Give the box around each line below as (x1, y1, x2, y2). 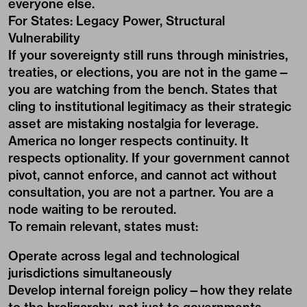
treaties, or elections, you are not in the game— (8, 64, 290, 80)
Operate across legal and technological (8, 248, 239, 264)
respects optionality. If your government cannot (8, 150, 290, 166)
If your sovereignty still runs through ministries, (8, 47, 288, 63)
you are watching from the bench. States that (8, 82, 278, 97)
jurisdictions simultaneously (8, 265, 172, 281)
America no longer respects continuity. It (8, 133, 249, 149)
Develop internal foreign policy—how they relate (8, 282, 293, 298)
